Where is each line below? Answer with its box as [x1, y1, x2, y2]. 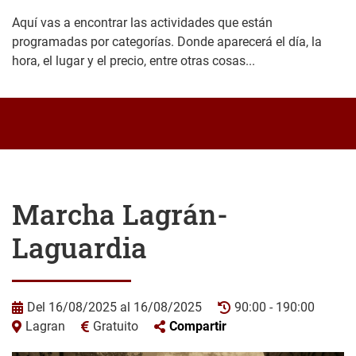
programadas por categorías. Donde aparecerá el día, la [12, 34, 322, 50]
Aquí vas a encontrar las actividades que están [12, 15, 273, 31]
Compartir [169, 318, 226, 334]
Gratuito [93, 318, 138, 334]
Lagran [25, 318, 65, 334]
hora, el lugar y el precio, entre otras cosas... [12, 53, 255, 69]
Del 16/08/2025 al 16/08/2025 [27, 299, 202, 315]
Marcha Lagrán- [12, 195, 228, 232]
